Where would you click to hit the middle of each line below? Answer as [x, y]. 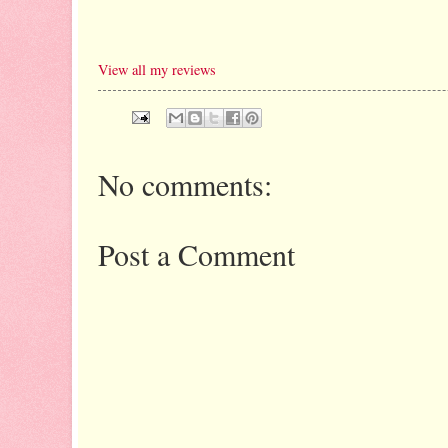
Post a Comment [196, 253]
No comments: [185, 183]
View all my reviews [157, 69]
